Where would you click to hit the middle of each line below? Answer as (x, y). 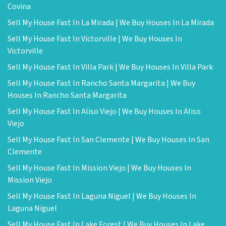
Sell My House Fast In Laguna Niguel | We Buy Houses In (102, 196)
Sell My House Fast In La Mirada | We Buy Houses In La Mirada (111, 23)
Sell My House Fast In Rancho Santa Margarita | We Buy (101, 83)
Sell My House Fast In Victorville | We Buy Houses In (95, 39)
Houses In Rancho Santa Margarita (67, 95)
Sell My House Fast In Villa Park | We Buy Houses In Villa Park (110, 67)
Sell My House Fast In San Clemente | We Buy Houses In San (108, 140)
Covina (19, 7)
